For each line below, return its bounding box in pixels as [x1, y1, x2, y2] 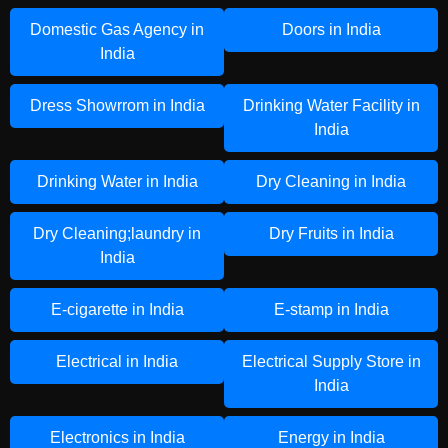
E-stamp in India [273, 301, 389, 318]
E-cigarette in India [50, 301, 184, 318]
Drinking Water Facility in [242, 97, 420, 114]
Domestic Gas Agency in [30, 21, 204, 38]
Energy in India [277, 429, 385, 446]
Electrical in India [56, 353, 178, 370]
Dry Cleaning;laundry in [33, 225, 201, 242]
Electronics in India [49, 429, 185, 446]
